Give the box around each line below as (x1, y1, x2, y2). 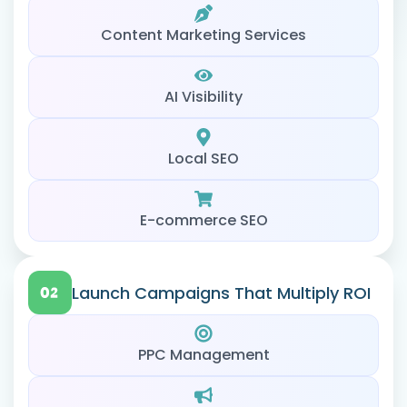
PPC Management (137, 343, 270, 365)
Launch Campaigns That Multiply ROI (72, 281, 371, 304)
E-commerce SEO (139, 209, 268, 231)
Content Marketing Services (101, 24, 306, 45)
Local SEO (168, 147, 239, 169)
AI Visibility (164, 85, 243, 107)
